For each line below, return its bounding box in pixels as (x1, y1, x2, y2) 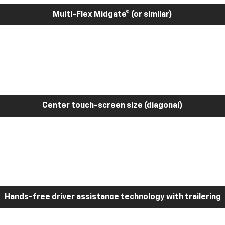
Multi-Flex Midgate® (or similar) (53, 10, 172, 19)
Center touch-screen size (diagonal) (42, 101, 183, 110)
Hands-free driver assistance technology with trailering (4, 193, 221, 201)
